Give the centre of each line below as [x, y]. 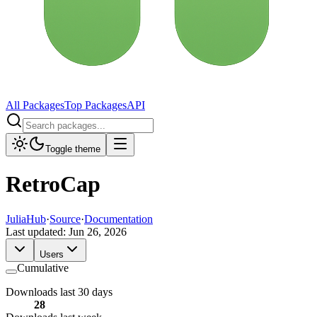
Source [65, 219]
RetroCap [53, 184]
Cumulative [43, 267]
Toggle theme [73, 149]
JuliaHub [26, 219]
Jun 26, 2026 [98, 231]
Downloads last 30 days [59, 292]
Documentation [119, 219]
